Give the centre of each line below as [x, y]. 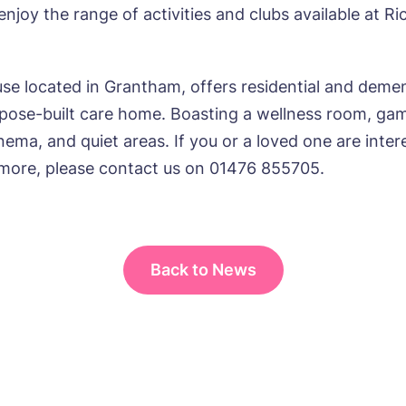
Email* [241, 32]
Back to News [203, 270]
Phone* [243, 117]
